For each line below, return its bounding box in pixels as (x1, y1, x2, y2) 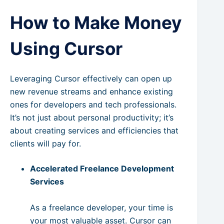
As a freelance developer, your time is (30, 202, 173, 212)
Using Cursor (10, 38, 122, 59)
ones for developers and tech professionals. (10, 99, 176, 109)
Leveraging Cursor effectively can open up (10, 73, 172, 83)
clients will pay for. (10, 138, 81, 148)
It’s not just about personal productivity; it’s (10, 112, 173, 122)
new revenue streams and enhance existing (10, 86, 173, 96)
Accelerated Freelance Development (30, 163, 174, 173)
